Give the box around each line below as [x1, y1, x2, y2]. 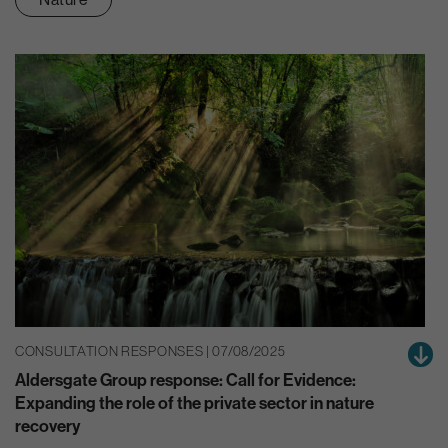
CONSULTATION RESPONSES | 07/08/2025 [15, 343, 286, 360]
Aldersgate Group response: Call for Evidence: [15, 369, 356, 390]
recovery [15, 415, 80, 436]
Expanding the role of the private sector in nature [15, 392, 374, 413]
